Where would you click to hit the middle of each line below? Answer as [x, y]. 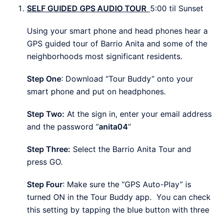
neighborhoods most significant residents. [105, 56]
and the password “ [63, 126]
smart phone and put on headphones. [96, 91]
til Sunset [185, 8]
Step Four [45, 184]
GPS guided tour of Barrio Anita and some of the [117, 43]
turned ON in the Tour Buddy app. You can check [119, 197]
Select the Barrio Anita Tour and [131, 149]
